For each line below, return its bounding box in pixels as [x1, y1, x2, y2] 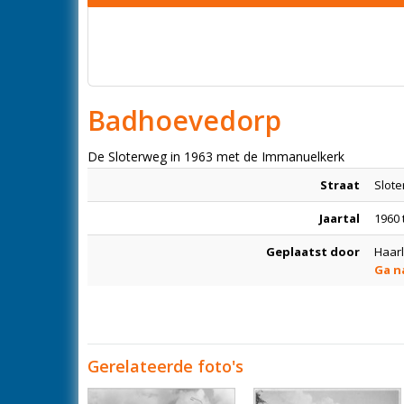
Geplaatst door [266, 243, 360, 260]
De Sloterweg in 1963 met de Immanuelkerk [87, 148, 344, 165]
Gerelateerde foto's [87, 355, 243, 377]
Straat [320, 177, 360, 193]
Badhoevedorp [87, 102, 281, 139]
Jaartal [319, 210, 360, 226]
